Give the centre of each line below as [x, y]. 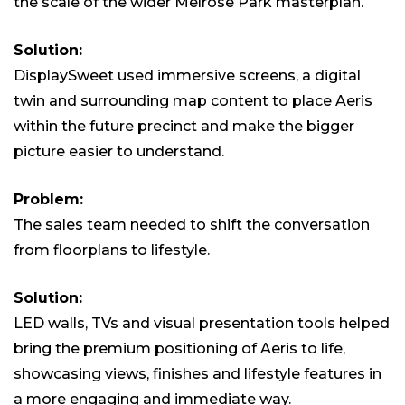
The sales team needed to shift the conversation [192, 225]
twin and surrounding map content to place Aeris [193, 101]
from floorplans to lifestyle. [112, 250]
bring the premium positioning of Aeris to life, [179, 349]
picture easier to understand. [119, 152]
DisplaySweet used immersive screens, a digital [187, 76]
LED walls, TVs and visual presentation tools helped [202, 324]
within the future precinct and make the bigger [184, 127]
